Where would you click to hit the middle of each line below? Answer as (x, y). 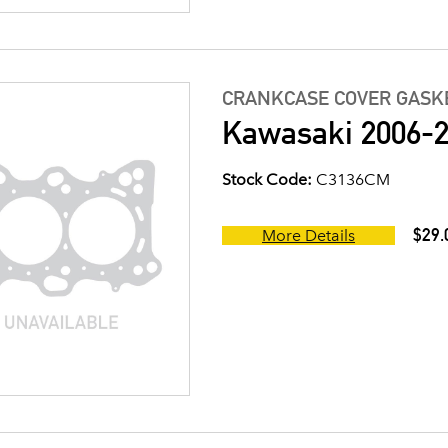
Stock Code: (267, 180)
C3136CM (351, 180)
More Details (308, 236)
